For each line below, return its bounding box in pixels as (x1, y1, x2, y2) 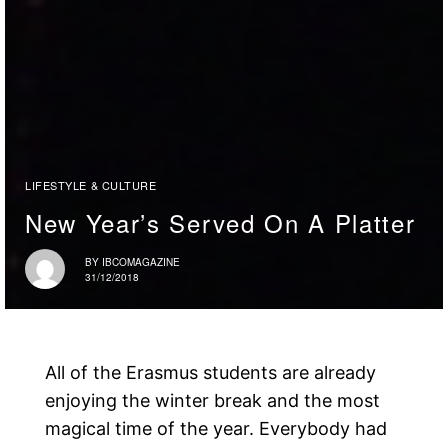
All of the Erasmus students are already (45, 362, 377, 384)
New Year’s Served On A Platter (25, 205, 416, 241)
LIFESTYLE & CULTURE (25, 177, 157, 194)
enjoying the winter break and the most (45, 390, 381, 412)
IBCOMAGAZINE (102, 254, 180, 269)
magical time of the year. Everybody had (45, 418, 388, 440)
